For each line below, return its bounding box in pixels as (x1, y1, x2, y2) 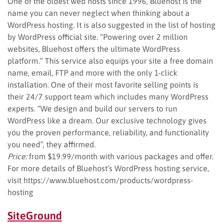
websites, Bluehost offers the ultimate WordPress (7, 44, 180, 53)
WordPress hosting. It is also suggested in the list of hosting (7, 20, 216, 29)
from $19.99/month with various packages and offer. (27, 151, 214, 161)
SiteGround (7, 209, 62, 222)
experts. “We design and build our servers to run (7, 104, 177, 113)
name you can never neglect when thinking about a (7, 8, 190, 17)
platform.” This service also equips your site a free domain (7, 56, 213, 65)
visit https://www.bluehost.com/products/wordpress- (7, 175, 193, 185)
